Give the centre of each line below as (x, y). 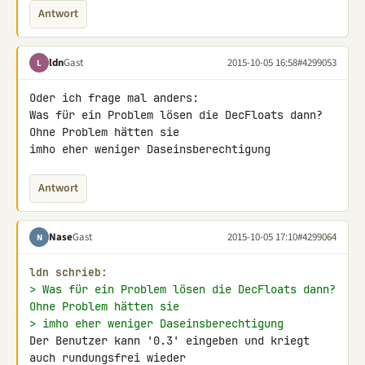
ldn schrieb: (68, 273)
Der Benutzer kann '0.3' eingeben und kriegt (169, 341)
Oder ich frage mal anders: (114, 98)
